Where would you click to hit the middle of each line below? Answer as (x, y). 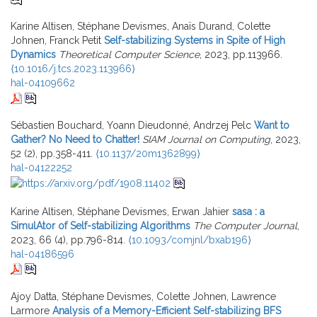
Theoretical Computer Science (129, 55)
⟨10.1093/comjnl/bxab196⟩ (190, 240)
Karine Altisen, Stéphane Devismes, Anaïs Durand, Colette (140, 27)
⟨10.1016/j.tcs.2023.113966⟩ (73, 69)
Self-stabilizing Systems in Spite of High (195, 41)
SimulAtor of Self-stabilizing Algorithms (100, 225)
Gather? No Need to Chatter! (75, 140)
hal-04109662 (43, 83)
